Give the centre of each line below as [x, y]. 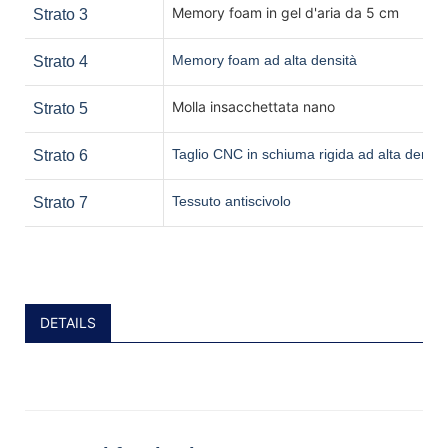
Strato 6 [60, 155]
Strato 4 [60, 61]
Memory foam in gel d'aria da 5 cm [285, 12]
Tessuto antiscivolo [231, 200]
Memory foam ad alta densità [264, 59]
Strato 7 [60, 202]
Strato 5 [60, 108]
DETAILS [68, 322]
